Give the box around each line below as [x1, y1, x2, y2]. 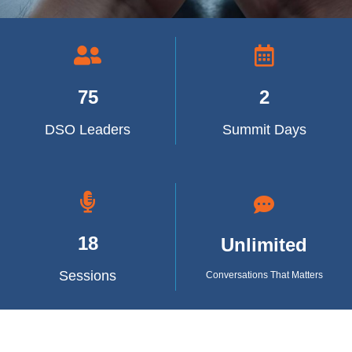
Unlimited [221, 233, 307, 255]
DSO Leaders [45, 122, 130, 138]
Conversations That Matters [205, 269, 323, 280]
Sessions [59, 267, 116, 284]
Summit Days [222, 122, 306, 138]
